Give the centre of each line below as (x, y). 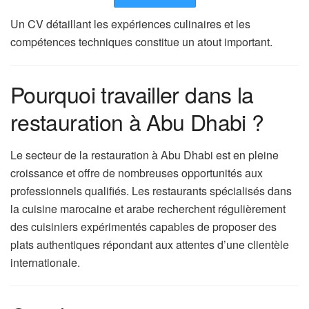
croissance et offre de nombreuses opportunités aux (137, 172)
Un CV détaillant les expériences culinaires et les (130, 23)
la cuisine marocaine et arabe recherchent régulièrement (148, 208)
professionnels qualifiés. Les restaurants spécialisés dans (151, 190)
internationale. (45, 262)
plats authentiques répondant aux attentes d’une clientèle (150, 244)
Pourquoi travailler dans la (132, 93)
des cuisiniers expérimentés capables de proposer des (143, 226)
